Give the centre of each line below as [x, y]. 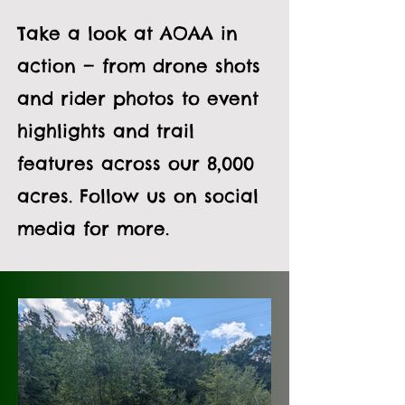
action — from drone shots [139, 66]
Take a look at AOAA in [127, 33]
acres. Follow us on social [138, 196]
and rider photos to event [138, 98]
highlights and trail [106, 131]
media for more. [93, 228]
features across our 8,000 [136, 163]
